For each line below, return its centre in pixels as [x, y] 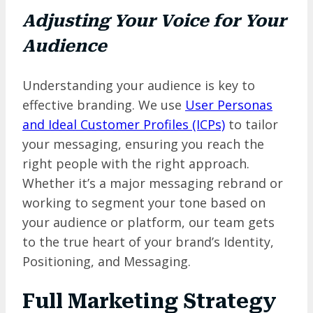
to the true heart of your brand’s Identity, [148, 241]
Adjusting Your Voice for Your [154, 21]
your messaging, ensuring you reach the [143, 144]
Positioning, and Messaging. [107, 261]
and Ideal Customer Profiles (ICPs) [124, 124]
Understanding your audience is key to [139, 85]
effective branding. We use [104, 104]
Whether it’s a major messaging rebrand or [153, 183]
